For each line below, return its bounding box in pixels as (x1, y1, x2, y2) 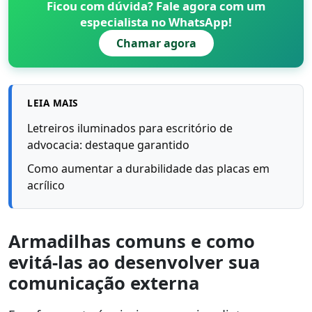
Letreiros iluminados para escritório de (27, 120, 233, 136)
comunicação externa (8, 270, 199, 295)
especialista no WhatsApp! (80, 13, 232, 30)
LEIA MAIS (27, 95, 78, 109)
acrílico (27, 177, 65, 193)
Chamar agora (116, 35, 196, 51)
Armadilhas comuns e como (8, 228, 255, 253)
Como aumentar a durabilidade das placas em (27, 160, 270, 176)
